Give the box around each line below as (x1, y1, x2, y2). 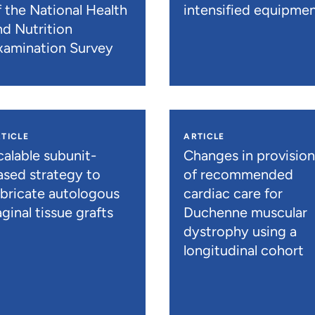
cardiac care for (184, 185, 283, 202)
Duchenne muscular (184, 204, 308, 221)
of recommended (184, 166, 294, 184)
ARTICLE (184, 131, 225, 142)
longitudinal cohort (184, 242, 304, 259)
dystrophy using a (184, 223, 297, 240)
